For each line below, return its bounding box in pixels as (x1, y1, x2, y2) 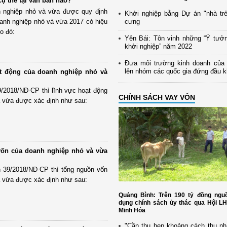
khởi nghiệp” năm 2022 (124, 42, 192, 50)
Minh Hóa (118, 207, 145, 214)
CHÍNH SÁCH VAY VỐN (118, 93, 195, 101)
